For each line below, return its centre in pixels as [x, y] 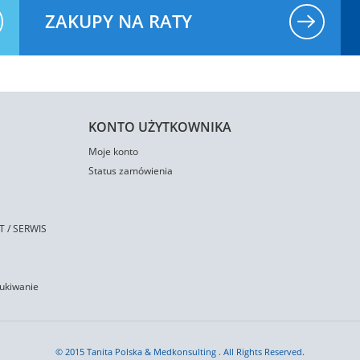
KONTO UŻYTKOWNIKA [160, 127]
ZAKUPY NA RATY [118, 21]
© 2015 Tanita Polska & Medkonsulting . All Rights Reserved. [180, 352]
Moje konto [113, 151]
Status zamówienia [131, 171]
